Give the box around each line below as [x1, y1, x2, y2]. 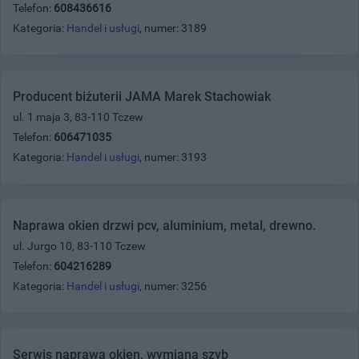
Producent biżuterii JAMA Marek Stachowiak [13, 88, 271, 104]
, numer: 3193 [139, 150, 207, 163]
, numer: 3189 [139, 21, 207, 34]
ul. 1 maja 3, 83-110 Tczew [13, 110, 143, 123]
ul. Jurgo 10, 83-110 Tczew [13, 239, 146, 252]
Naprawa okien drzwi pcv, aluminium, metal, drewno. [13, 217, 316, 233]
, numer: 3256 [139, 279, 207, 292]
